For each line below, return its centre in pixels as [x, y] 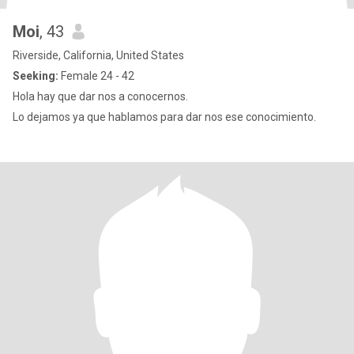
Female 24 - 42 [96, 76]
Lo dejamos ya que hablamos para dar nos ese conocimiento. [164, 117]
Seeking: [36, 76]
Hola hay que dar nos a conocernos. [100, 96]
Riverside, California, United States [98, 55]
